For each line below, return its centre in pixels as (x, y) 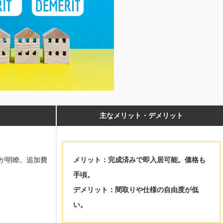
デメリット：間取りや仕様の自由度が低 (136, 189)
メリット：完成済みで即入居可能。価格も (139, 160)
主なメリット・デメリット (141, 115)
